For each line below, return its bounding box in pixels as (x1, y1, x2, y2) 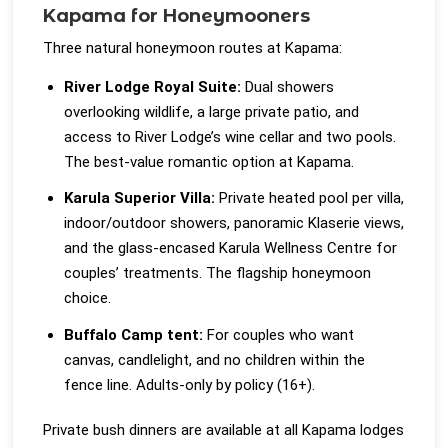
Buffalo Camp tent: (64, 325, 204, 344)
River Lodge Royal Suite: (64, 77, 242, 96)
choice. (64, 289, 112, 308)
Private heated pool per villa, (215, 189, 405, 208)
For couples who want (203, 325, 355, 344)
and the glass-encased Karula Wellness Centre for (64, 239, 398, 258)
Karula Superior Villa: (64, 189, 216, 208)
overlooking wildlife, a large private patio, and (64, 102, 360, 121)
